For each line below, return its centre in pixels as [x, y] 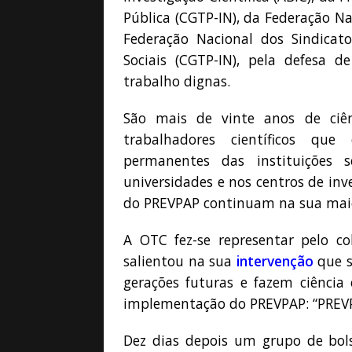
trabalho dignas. [177, 81]
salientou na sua [180, 261]
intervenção [275, 261]
